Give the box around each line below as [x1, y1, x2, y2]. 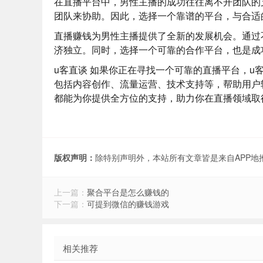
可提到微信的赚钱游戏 [87, 198, 169, 210]
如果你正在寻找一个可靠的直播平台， [87, 63, 249, 76]
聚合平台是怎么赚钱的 [87, 186, 169, 198]
